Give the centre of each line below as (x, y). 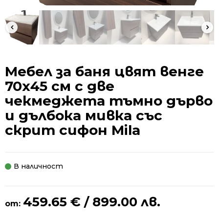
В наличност (38, 166)
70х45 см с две (60, 86)
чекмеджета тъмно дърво (109, 101)
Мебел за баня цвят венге (104, 72)
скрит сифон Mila (73, 130)
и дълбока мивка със (84, 116)
